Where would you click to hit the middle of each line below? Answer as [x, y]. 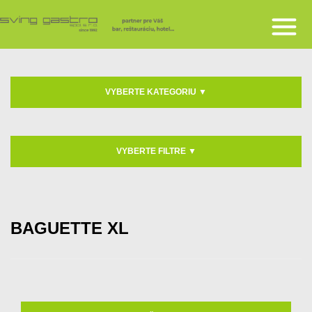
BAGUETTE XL [70, 228]
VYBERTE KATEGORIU [152, 92]
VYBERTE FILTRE [152, 151]
